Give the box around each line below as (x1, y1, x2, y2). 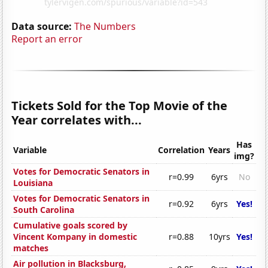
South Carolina (13, 204, 75, 216)
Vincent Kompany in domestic (13, 231, 138, 243)
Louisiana (13, 177, 53, 189)
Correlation (158, 144, 205, 156)
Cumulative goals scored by (13, 220, 128, 232)
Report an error (11, 32, 83, 45)
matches (13, 242, 49, 254)
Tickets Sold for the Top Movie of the (11, 97, 228, 114)
